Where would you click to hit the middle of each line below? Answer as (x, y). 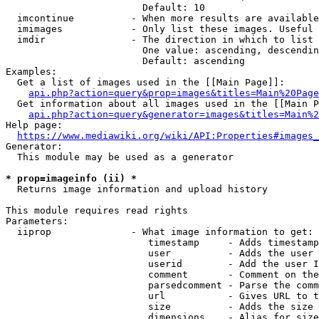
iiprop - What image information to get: (159, 232)
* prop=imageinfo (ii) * (71, 178)
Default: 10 (105, 7)
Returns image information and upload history (137, 189)
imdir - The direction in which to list (159, 40)
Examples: (31, 72)
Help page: (34, 125)
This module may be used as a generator (120, 157)
